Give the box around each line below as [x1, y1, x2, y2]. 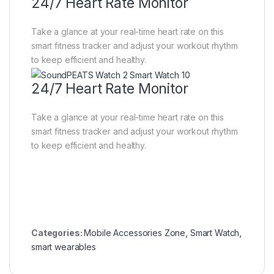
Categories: [31, 227, 84, 238]
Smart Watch [190, 227, 240, 238]
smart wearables [31, 241, 96, 252]
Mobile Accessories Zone [84, 227, 186, 238]
